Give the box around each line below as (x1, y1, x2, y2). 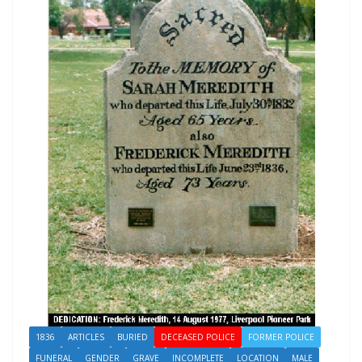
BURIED (117, 331, 148, 343)
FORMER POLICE (248, 331, 314, 343)
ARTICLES (68, 331, 104, 343)
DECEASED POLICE (161, 331, 235, 343)
